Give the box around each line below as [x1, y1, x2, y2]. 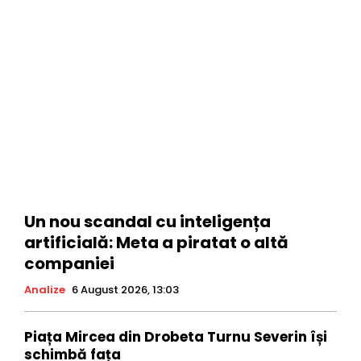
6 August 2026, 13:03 [72, 281, 179, 297]
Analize [24, 281, 65, 297]
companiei [24, 251, 114, 275]
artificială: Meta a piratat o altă [24, 230, 288, 254]
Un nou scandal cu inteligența [24, 210, 271, 233]
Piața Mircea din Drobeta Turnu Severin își [24, 326, 327, 346]
